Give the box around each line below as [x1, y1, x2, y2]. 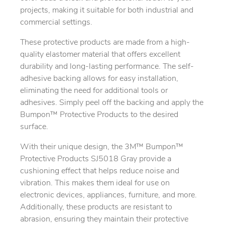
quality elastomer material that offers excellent [20, 51, 180, 59]
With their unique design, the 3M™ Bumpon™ [20, 143, 183, 152]
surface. [20, 123, 48, 132]
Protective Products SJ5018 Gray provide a [20, 155, 171, 164]
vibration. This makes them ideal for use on [20, 179, 170, 188]
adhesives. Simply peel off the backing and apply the [20, 99, 203, 107]
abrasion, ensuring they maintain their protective [20, 215, 188, 224]
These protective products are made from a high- [20, 39, 190, 47]
